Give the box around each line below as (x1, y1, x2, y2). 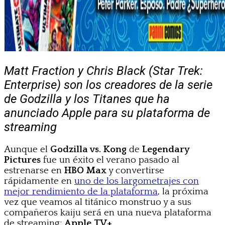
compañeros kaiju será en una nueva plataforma (4, 207, 211, 218)
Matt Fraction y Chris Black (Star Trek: (4, 63, 203, 78)
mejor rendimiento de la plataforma (4, 186, 158, 197)
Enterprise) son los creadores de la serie (4, 77, 212, 92)
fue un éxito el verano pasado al (41, 154, 179, 165)
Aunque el (4, 144, 50, 155)
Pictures (4, 154, 41, 165)
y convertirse (106, 165, 164, 176)
